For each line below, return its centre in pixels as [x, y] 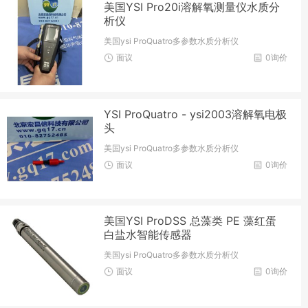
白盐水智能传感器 [148, 235]
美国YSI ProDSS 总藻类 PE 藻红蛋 [190, 221]
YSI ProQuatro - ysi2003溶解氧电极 [196, 114]
